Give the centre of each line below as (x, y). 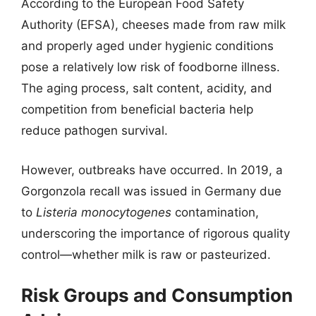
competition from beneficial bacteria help (137, 109)
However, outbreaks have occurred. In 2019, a (152, 170)
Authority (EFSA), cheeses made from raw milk (153, 25)
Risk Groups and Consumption (157, 295)
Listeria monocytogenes (104, 212)
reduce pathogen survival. (95, 130)
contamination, (215, 212)
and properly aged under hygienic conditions (147, 46)
